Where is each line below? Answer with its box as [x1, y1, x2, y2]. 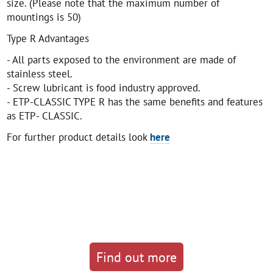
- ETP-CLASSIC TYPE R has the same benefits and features [7, 94, 263, 109]
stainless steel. [7, 66, 73, 81]
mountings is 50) [7, 10, 85, 24]
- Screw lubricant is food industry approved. [7, 80, 201, 95]
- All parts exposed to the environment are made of [7, 52, 236, 67]
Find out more [96, 247, 177, 266]
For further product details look [7, 130, 151, 144]
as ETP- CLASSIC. [7, 108, 83, 123]
